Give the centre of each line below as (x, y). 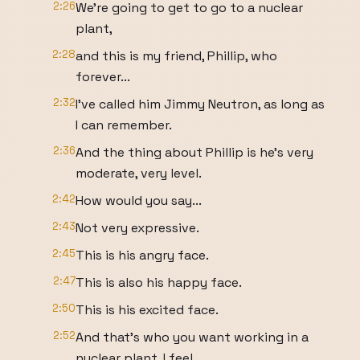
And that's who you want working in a (192, 337)
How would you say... (139, 200)
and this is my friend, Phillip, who (176, 56)
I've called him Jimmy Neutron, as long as (200, 104)
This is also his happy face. (159, 282)
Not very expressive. (137, 228)
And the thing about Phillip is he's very (194, 152)
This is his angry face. (142, 255)
